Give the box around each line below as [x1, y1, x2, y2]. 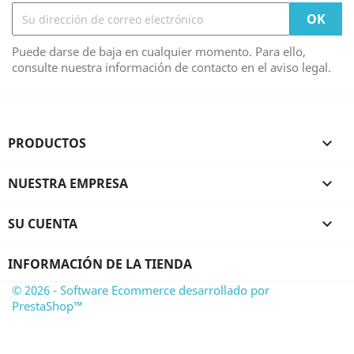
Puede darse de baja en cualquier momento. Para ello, [12, 43, 306, 59]
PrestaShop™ [12, 298, 83, 314]
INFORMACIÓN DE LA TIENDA [8, 255, 192, 273]
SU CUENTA [8, 215, 77, 232]
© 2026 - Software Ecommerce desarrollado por [12, 282, 269, 298]
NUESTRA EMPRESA [8, 175, 128, 192]
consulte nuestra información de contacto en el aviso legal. [12, 59, 331, 75]
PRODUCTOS [8, 134, 86, 152]
